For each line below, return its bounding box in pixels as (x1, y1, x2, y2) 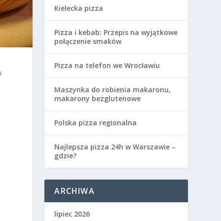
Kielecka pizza (54, 3, 104, 13)
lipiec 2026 (54, 209, 90, 219)
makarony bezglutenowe (54, 94, 141, 104)
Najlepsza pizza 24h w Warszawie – (54, 142, 176, 152)
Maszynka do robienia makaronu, (54, 85, 171, 95)
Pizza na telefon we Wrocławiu (54, 61, 160, 71)
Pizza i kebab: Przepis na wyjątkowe (54, 28, 178, 37)
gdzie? (54, 151, 77, 161)
